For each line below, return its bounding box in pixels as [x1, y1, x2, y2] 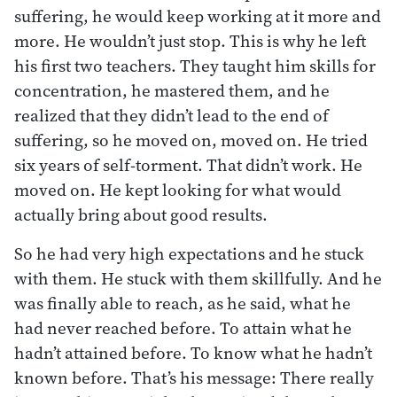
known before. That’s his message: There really [14, 365, 374, 389]
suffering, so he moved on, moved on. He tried [14, 128, 368, 152]
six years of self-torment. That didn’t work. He [14, 152, 362, 176]
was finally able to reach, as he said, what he [14, 291, 351, 315]
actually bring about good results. [14, 202, 268, 226]
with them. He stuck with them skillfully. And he [14, 266, 382, 290]
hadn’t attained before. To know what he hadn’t [14, 340, 372, 364]
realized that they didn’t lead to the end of [14, 103, 329, 127]
